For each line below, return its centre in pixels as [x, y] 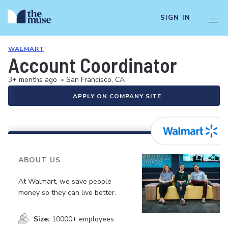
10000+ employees [83, 219]
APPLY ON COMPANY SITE [117, 96]
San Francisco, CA [95, 80]
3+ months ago [33, 80]
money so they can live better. [67, 192]
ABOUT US [39, 160]
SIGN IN [175, 18]
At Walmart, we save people [65, 181]
